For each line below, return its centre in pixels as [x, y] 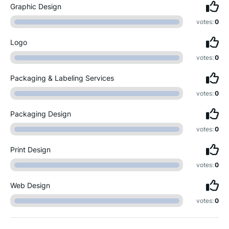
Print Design [30, 150]
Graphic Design [36, 6]
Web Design [30, 185]
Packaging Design [41, 114]
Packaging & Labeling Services [62, 78]
